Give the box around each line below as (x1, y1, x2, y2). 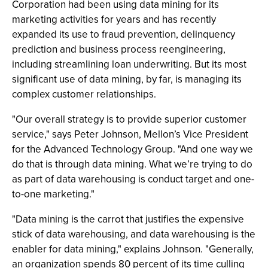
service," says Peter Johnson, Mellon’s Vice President (12, 127, 248, 141)
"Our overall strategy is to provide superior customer (12, 112, 246, 126)
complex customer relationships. (12, 87, 156, 101)
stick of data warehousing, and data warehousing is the (12, 227, 255, 241)
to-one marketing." (12, 187, 95, 201)
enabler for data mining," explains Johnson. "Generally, (12, 242, 254, 256)
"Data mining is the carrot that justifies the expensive (12, 212, 244, 226)
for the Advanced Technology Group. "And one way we (12, 142, 253, 156)
